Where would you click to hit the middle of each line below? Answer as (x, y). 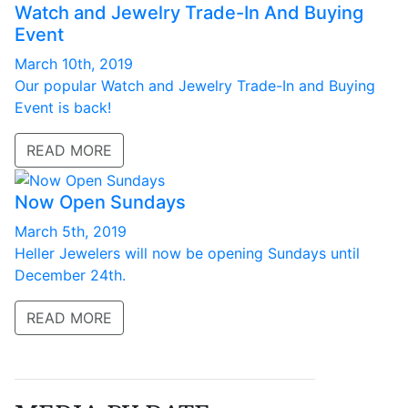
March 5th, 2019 (71, 231)
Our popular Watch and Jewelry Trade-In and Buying (195, 86)
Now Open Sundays (100, 202)
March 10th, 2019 (74, 64)
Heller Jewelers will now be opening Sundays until (187, 253)
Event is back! (63, 108)
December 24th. (70, 275)
